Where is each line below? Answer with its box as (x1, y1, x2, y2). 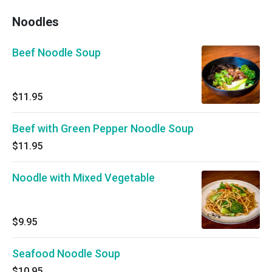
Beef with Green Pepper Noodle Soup (12, 122, 194, 135)
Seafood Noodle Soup (12, 247, 120, 260)
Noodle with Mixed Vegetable (12, 171, 155, 184)
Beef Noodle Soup (12, 46, 101, 59)
